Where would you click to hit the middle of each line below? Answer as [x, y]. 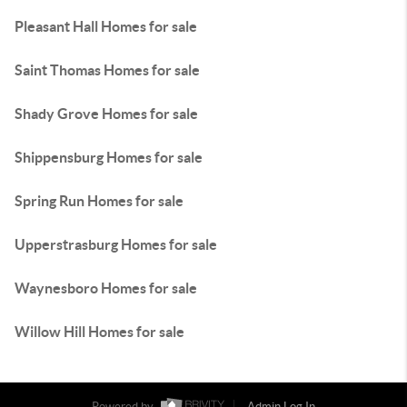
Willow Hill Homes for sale [99, 332]
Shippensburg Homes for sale [109, 157]
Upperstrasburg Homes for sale [116, 244]
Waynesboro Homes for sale [106, 288]
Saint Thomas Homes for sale [107, 70]
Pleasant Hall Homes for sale [106, 26]
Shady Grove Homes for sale [106, 114]
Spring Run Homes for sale [99, 201]
